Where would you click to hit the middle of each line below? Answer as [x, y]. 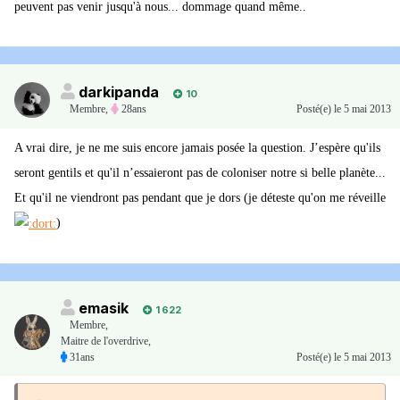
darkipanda [119, 92]
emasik [104, 308]
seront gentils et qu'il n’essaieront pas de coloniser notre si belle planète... [200, 173]
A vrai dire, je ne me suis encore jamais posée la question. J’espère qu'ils [197, 148]
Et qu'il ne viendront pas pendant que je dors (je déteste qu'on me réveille [200, 198]
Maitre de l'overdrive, [106, 342]
